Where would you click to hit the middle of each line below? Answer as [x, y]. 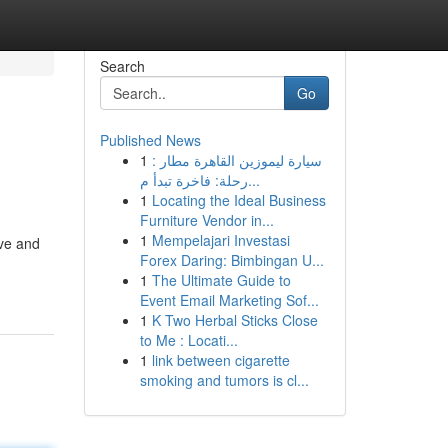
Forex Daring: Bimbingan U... [231, 260]
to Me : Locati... [188, 340]
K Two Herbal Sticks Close [234, 320]
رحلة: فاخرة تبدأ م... [253, 180]
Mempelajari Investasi [220, 240]
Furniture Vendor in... [206, 220]
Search [122, 66]
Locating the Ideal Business [238, 200]
